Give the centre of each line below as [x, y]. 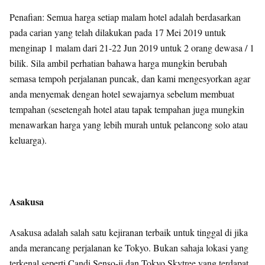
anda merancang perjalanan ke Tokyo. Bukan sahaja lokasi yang [129, 248]
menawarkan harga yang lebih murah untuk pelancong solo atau [129, 125]
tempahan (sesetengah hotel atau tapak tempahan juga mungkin [127, 109]
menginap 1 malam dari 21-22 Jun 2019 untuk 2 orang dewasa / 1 [132, 48]
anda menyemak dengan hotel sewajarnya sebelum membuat [122, 94]
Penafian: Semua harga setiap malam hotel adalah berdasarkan [125, 17]
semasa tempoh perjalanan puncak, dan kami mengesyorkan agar [130, 78]
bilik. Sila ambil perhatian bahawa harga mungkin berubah [118, 63]
